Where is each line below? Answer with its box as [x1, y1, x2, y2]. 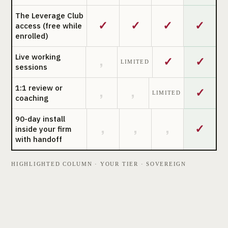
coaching [15, 93, 48, 103]
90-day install [15, 113, 65, 124]
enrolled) [15, 31, 48, 41]
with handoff [15, 134, 62, 144]
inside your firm [15, 124, 71, 134]
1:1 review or [15, 82, 63, 93]
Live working [15, 51, 61, 62]
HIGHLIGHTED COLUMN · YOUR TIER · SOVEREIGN [11, 160, 186, 167]
